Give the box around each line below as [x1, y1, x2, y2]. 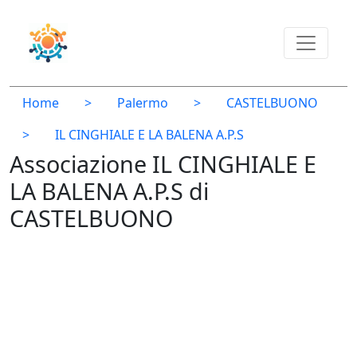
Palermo [117, 94, 168, 112]
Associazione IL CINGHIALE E [10, 148, 316, 179]
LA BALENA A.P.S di [10, 175, 209, 206]
